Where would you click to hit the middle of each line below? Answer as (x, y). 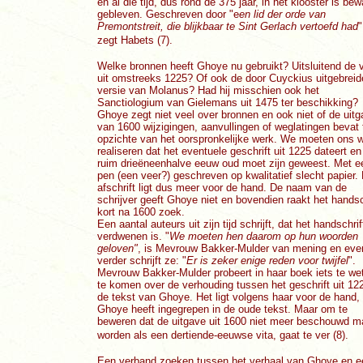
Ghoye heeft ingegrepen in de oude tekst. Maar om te (222, 309)
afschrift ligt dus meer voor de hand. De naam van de (222, 188)
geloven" (117, 248)
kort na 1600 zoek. (141, 212)
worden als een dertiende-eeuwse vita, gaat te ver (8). (224, 335)
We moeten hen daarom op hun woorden (264, 236)
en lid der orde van (282, 14)
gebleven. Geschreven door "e (168, 14)
